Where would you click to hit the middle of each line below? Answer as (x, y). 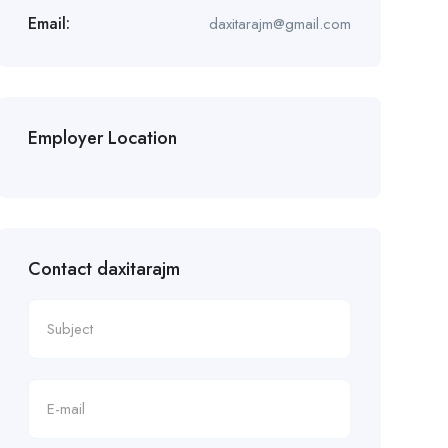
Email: (48, 24)
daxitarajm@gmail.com (279, 24)
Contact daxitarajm (103, 269)
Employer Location (102, 138)
